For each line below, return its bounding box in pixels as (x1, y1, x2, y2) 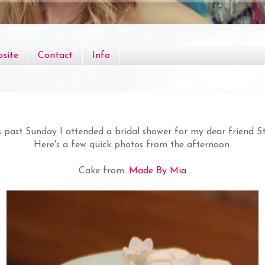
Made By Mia (129, 166, 186, 176)
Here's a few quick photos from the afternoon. (34, 140, 231, 150)
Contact (38, 51, 73, 61)
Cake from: (79, 166, 129, 176)
